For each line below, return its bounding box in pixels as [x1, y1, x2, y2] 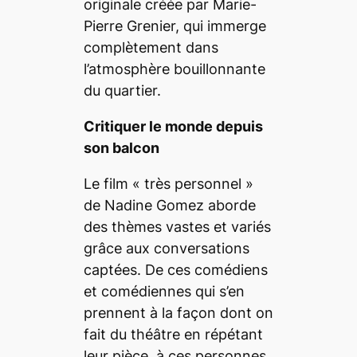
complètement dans [83, 38, 218, 56]
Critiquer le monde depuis [83, 117, 263, 135]
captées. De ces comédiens [83, 261, 268, 278]
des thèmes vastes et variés [83, 218, 271, 235]
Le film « [83, 175, 144, 192]
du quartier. [83, 81, 161, 99]
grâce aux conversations [83, 239, 249, 257]
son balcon [83, 139, 159, 156]
